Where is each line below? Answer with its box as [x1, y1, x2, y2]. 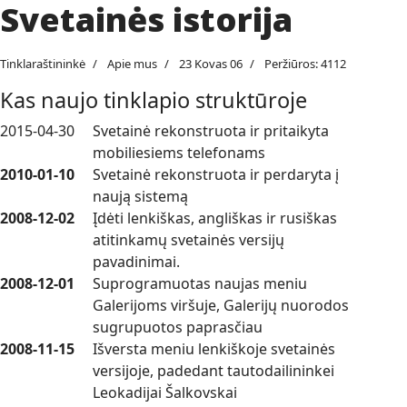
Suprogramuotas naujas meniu [93, 273, 307, 293]
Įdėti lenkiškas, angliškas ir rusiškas [93, 207, 337, 228]
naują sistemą [93, 185, 188, 206]
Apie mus [107, 55, 157, 72]
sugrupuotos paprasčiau [93, 316, 263, 337]
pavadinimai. [93, 251, 180, 272]
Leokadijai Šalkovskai [93, 382, 237, 402]
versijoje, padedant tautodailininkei [93, 360, 334, 381]
